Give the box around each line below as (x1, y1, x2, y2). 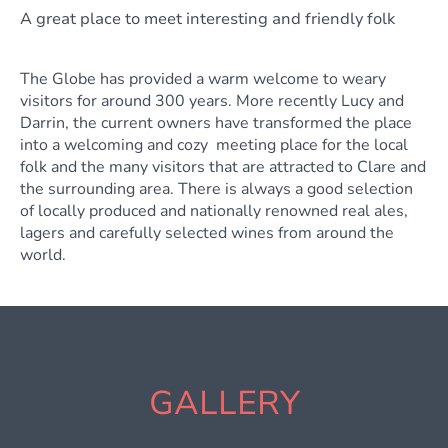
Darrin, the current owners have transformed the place (20, 111, 412, 134)
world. (20, 243, 66, 266)
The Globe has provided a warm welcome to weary (20, 67, 386, 90)
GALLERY (148, 381, 300, 427)
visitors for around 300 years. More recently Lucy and (20, 89, 404, 112)
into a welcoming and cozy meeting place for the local (20, 133, 408, 156)
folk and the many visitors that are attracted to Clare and (20, 155, 426, 178)
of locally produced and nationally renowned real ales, (20, 199, 408, 222)
